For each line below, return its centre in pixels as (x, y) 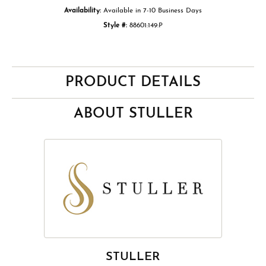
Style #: (115, 26)
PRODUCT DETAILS (133, 83)
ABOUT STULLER (133, 114)
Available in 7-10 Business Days (153, 11)
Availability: (83, 11)
